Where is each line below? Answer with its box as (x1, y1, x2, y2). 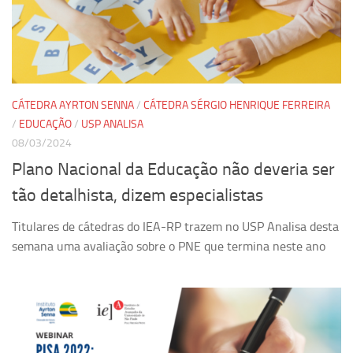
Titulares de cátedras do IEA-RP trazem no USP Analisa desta (12, 218, 339, 234)
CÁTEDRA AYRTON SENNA (12, 98, 134, 113)
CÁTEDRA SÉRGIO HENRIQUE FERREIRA (143, 98, 330, 113)
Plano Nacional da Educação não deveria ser (12, 158, 335, 180)
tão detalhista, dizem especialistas (12, 184, 263, 206)
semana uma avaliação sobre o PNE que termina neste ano (12, 238, 325, 254)
